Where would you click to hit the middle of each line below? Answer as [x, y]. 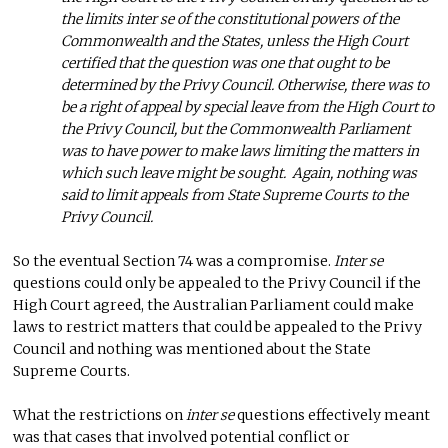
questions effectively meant [334, 414]
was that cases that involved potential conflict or [182, 436]
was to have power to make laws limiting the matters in [240, 150]
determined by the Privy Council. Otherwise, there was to [245, 84]
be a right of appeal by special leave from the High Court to [248, 106]
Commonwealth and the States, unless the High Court [235, 40]
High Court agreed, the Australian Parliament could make [214, 304]
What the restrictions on [100, 414]
